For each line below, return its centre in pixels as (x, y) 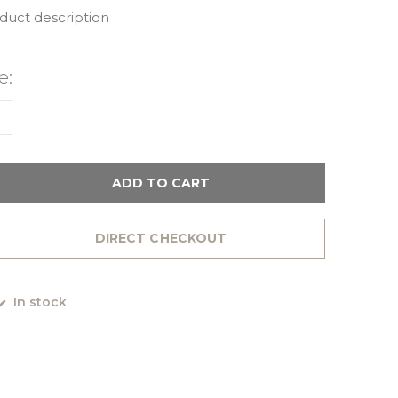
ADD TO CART (161, 183)
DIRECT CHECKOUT (161, 238)
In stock (38, 302)
